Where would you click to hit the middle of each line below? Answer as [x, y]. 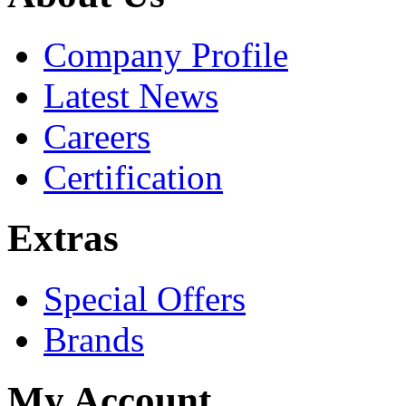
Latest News [131, 95]
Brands [94, 339]
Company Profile [166, 54]
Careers [97, 136]
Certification [133, 177]
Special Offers [145, 298]
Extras [63, 237]
